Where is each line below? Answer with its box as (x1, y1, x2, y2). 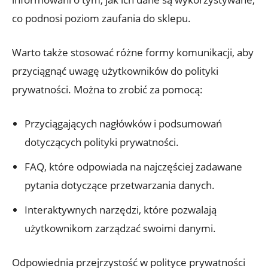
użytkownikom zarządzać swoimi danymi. (25, 221, 216, 235)
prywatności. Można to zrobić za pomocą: (12, 82, 203, 96)
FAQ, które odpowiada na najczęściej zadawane (25, 159, 242, 173)
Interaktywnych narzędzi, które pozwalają (25, 202, 217, 217)
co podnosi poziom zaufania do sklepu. (12, 11, 191, 25)
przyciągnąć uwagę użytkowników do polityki (12, 63, 218, 78)
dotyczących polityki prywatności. (25, 135, 179, 149)
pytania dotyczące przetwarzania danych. (25, 178, 215, 192)
